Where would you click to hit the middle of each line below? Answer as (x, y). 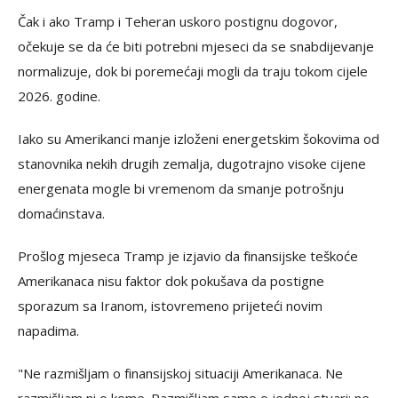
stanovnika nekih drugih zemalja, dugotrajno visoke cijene (192, 164)
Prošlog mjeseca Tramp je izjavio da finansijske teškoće (188, 256)
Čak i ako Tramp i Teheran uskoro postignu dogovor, (178, 22)
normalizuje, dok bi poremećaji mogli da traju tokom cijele (193, 72)
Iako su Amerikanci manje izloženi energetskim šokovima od (199, 139)
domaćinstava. (61, 214)
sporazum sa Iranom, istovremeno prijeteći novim (170, 306)
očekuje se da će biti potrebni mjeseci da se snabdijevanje (196, 47)
